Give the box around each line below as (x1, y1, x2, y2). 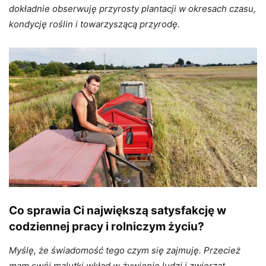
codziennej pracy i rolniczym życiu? (9, 220, 204, 234)
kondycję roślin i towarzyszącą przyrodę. (9, 18, 180, 30)
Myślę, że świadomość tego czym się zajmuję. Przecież (9, 245, 240, 256)
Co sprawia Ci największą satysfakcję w (9, 204, 226, 218)
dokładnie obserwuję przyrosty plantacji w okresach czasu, (9, 2, 256, 14)
